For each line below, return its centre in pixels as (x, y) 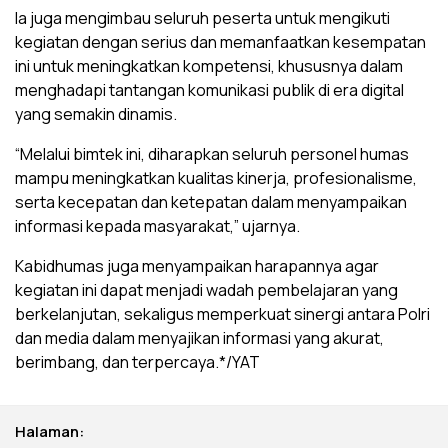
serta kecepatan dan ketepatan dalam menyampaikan (211, 201)
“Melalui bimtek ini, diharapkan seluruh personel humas (212, 153)
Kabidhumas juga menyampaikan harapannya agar (197, 265)
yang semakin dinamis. (96, 113)
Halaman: (49, 431)
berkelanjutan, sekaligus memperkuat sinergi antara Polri (222, 313)
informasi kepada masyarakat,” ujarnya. (157, 225)
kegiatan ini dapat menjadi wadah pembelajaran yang (206, 289)
